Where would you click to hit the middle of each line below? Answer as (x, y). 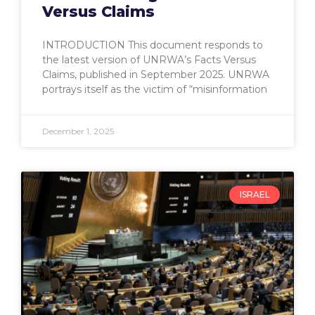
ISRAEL (255, 195)
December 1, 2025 (78, 131)
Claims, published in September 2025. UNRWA (156, 74)
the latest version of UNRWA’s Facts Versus (149, 59)
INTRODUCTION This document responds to (153, 45)
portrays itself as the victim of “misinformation (155, 89)
